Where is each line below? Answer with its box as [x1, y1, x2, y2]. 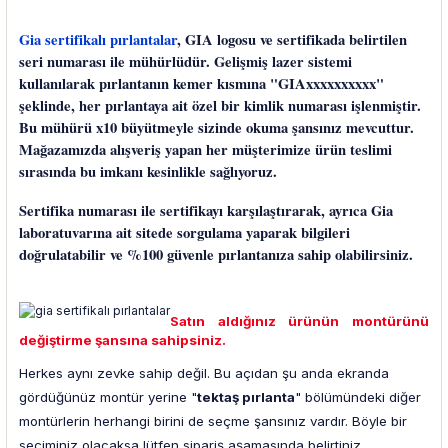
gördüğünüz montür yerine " [19, 389, 197, 406]
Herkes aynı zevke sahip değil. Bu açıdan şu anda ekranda [19, 365, 389, 382]
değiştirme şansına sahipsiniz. [19, 332, 226, 349]
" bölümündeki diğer [295, 389, 421, 406]
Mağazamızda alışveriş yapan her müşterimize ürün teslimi [19, 139, 392, 161]
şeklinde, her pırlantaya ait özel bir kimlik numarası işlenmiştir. [19, 95, 421, 117]
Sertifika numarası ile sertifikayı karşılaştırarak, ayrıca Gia [19, 200, 393, 222]
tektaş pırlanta [197, 389, 295, 406]
